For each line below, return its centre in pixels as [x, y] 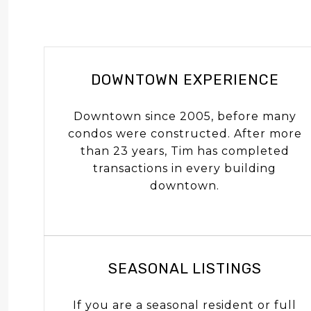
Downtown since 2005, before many [185, 116]
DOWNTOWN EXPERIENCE [185, 79]
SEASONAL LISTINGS [185, 268]
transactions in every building [185, 168]
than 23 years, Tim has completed [185, 151]
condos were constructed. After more [185, 133]
